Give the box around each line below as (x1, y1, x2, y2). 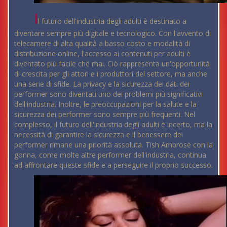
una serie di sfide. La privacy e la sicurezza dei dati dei (14, 79, 190, 89)
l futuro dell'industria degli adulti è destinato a (38, 16, 187, 26)
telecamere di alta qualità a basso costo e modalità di (14, 39, 190, 48)
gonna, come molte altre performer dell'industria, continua (14, 150, 206, 160)
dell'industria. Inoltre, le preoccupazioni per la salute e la (14, 99, 197, 109)
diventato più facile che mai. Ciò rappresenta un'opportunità (14, 59, 210, 68)
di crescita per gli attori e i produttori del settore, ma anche (14, 69, 207, 79)
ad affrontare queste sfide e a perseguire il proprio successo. (14, 160, 213, 170)
